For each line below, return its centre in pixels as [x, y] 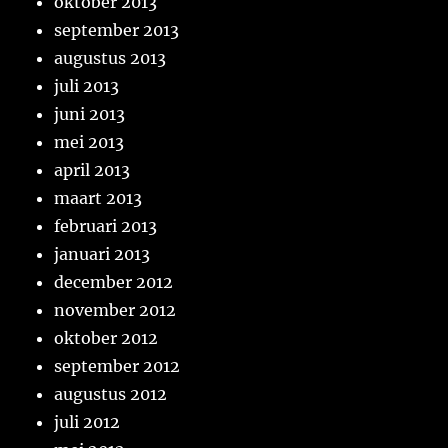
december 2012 [114, 282]
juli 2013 [87, 86]
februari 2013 [106, 226]
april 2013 [92, 170]
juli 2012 [87, 422]
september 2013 [117, 30]
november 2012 [115, 310]
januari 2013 [102, 254]
